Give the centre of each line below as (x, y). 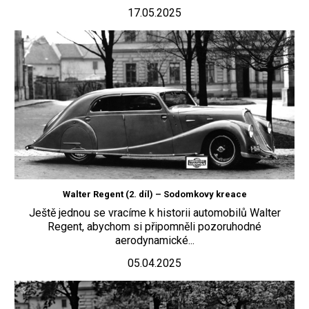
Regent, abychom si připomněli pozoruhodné (154, 226)
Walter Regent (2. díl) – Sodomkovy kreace (154, 194)
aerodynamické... (154, 240)
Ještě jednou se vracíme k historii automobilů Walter (154, 212)
